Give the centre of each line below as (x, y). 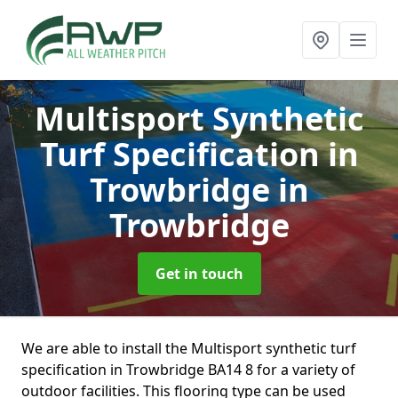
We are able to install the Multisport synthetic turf (189, 348)
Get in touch (199, 274)
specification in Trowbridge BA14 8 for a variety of (188, 370)
